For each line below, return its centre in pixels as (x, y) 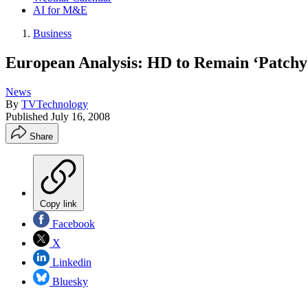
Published (28, 116)
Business (52, 33)
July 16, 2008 (80, 116)
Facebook (72, 223)
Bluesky (69, 281)
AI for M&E (60, 10)
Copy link (58, 203)
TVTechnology (55, 104)
